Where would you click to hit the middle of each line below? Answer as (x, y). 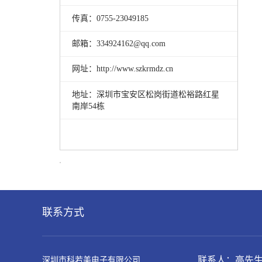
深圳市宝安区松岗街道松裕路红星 (158, 94)
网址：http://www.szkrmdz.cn (122, 69)
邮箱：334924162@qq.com (118, 43)
